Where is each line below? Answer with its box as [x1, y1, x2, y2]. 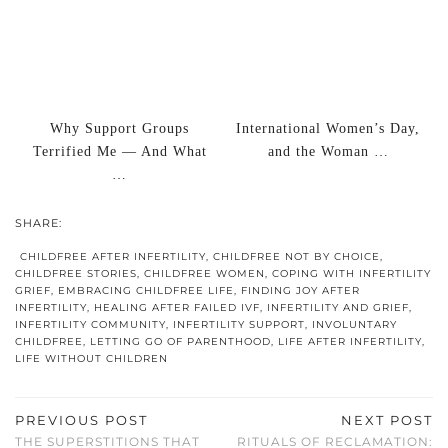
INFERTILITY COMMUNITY [15, 318, 166, 332]
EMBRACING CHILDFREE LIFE [58, 284, 234, 298]
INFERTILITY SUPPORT [173, 318, 305, 332]
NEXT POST [341, 412, 433, 429]
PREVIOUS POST [15, 412, 148, 429]
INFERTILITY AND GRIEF [267, 301, 409, 315]
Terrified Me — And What [32, 144, 207, 160]
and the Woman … [267, 144, 389, 160]
